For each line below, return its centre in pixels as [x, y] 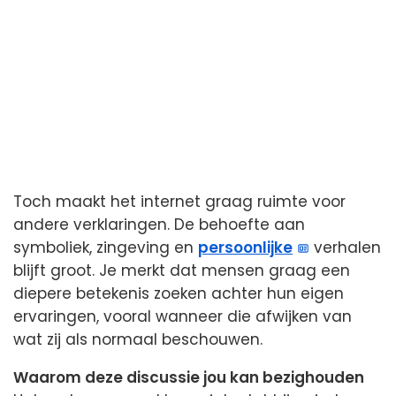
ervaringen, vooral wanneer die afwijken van [183, 316]
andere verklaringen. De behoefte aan [159, 224]
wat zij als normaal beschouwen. [138, 339]
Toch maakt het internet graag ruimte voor [179, 201]
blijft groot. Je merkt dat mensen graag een [182, 270]
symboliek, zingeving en [106, 247]
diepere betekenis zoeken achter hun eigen [179, 293]
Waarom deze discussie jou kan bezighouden [189, 377]
